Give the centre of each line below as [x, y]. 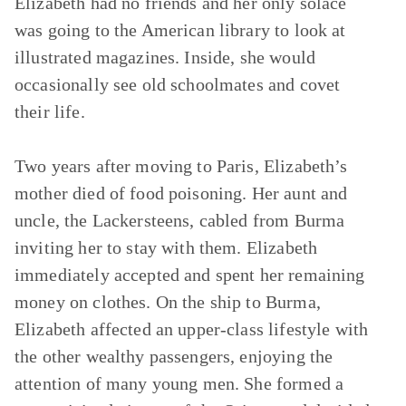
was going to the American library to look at [180, 30]
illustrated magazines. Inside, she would [165, 57]
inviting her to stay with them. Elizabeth [166, 247]
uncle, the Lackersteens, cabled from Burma [180, 220]
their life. [50, 111]
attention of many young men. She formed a [179, 383]
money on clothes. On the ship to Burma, [168, 302]
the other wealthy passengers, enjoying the [174, 356]
